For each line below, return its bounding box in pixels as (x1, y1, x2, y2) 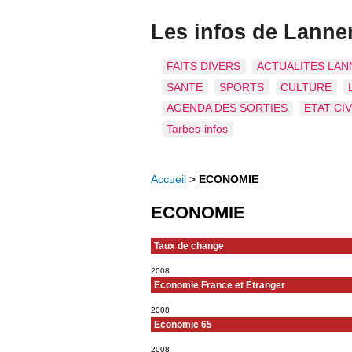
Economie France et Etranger (154, 280, 285, 291)
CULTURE (280, 81, 332, 93)
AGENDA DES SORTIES (167, 102, 288, 115)
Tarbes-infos (167, 123, 229, 135)
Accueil (151, 173, 186, 185)
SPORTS (219, 81, 265, 93)
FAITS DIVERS (167, 60, 241, 72)
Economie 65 (154, 319, 212, 331)
